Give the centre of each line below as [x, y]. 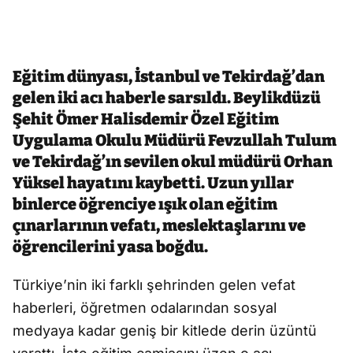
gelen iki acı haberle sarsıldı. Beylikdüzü [167, 98]
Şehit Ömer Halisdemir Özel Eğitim [146, 119]
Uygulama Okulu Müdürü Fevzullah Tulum [175, 141]
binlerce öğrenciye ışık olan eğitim [145, 204]
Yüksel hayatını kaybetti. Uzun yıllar [153, 183]
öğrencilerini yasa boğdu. [110, 247]
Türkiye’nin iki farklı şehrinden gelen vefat [154, 285]
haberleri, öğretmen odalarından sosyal [145, 308]
